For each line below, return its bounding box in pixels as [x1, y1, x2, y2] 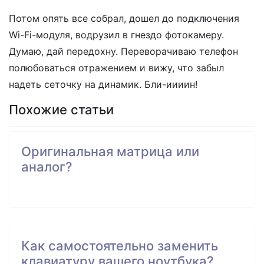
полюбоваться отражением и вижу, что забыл [9, 62, 224, 74]
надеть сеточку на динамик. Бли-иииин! [9, 78, 197, 91]
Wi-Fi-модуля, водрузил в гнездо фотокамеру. [9, 29, 224, 41]
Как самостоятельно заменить [21, 238, 218, 254]
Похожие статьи [9, 102, 114, 118]
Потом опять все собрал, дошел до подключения [9, 12, 239, 25]
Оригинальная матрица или [21, 144, 199, 160]
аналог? [21, 159, 72, 175]
